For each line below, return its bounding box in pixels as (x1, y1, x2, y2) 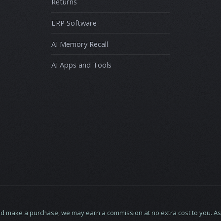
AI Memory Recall (51, 38, 108, 49)
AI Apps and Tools (51, 60, 111, 70)
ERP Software (51, 17, 97, 28)
